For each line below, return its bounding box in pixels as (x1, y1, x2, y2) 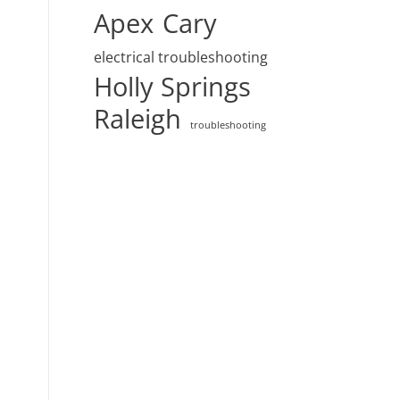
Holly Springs (94, 69, 252, 104)
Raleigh (94, 101, 182, 137)
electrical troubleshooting (94, 47, 269, 67)
